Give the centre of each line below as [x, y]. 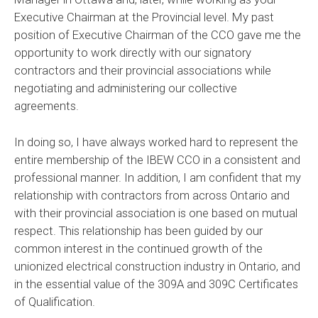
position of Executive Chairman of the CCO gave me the [158, 35]
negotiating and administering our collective [126, 88]
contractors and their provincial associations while [143, 71]
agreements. [46, 106]
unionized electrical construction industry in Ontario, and [157, 266]
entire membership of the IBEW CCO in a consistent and [157, 159]
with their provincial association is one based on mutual [156, 213]
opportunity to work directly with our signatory [133, 53]
